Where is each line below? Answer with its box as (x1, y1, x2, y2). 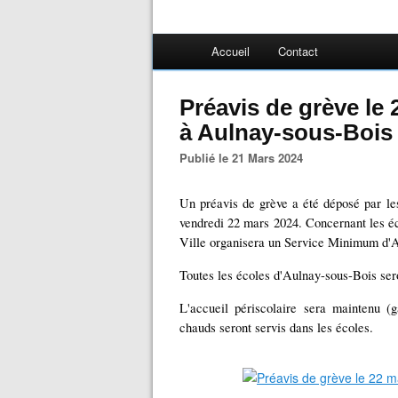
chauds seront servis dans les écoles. (179, 319, 373, 336)
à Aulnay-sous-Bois (179, 119, 393, 146)
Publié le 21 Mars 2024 (187, 149, 303, 166)
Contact (278, 43, 318, 60)
